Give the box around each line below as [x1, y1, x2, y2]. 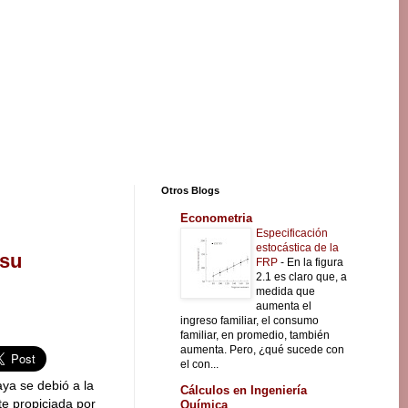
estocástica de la [256, 240, 339, 254]
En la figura [287, 255, 343, 269]
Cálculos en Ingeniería [180, 383, 307, 398]
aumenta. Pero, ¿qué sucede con [180, 342, 344, 356]
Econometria [180, 210, 252, 225]
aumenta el [256, 299, 311, 312]
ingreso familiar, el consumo [180, 313, 319, 327]
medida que [256, 284, 315, 298]
